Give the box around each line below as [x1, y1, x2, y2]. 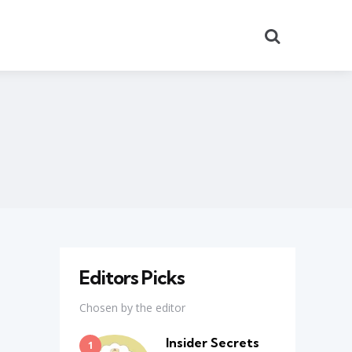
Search [280, 25, 320, 43]
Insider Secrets [166, 334, 259, 350]
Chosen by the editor [79, 299, 185, 315]
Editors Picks [79, 265, 185, 289]
